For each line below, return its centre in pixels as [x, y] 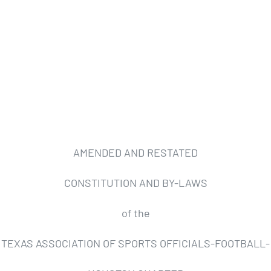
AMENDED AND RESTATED [135, 152]
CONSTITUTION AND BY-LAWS [135, 183]
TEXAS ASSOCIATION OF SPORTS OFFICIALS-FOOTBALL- [135, 243]
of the [135, 213]
